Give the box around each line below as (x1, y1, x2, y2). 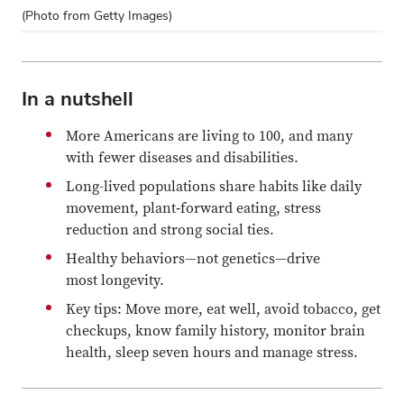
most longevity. (66, 271, 164, 289)
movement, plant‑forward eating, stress (66, 199, 321, 217)
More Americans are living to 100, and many (66, 127, 353, 145)
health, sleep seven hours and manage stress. (66, 344, 358, 362)
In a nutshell (22, 86, 133, 111)
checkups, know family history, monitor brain (66, 322, 365, 340)
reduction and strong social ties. (66, 221, 274, 239)
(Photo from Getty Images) (22, 7, 172, 23)
